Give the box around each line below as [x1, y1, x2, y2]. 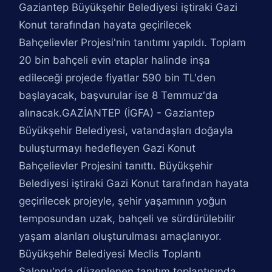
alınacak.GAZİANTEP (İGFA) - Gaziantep [19, 107, 215, 119]
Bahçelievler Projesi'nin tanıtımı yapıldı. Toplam [19, 36, 246, 49]
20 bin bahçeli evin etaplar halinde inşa [19, 54, 211, 66]
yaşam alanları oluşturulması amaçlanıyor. [19, 230, 222, 242]
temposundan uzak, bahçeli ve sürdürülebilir [19, 212, 236, 225]
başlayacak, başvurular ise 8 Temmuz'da [19, 89, 219, 101]
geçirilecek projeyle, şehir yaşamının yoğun [19, 195, 227, 207]
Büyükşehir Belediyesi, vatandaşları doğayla [19, 124, 234, 137]
